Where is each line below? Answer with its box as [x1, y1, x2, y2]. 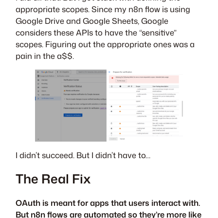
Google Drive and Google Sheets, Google [16, 15, 168, 26]
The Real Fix [16, 170, 91, 188]
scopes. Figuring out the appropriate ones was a [16, 38, 195, 50]
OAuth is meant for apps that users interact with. [16, 197, 200, 208]
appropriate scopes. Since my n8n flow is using [16, 3, 190, 15]
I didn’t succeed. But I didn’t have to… [16, 149, 150, 161]
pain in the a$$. [16, 50, 74, 61]
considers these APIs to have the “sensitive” [16, 26, 177, 38]
